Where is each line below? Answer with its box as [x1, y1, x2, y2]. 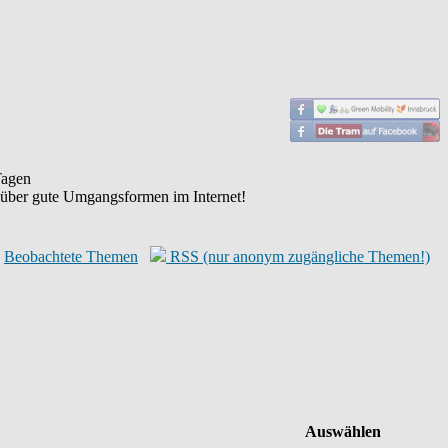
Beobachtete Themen [4, 248, 138, 265]
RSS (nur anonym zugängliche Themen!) [166, 248, 430, 265]
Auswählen [301, 423, 385, 440]
